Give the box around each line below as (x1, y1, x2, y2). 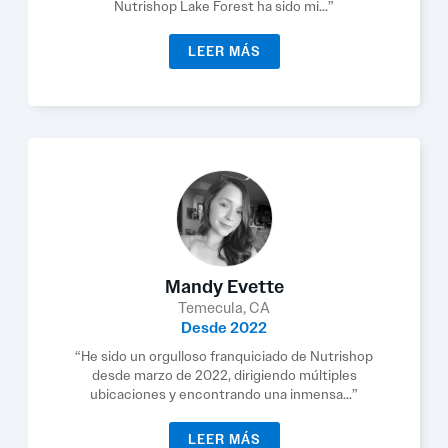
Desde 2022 (181, 318, 267, 338)
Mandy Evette (164, 275, 284, 299)
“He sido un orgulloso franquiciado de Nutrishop (75, 347, 373, 365)
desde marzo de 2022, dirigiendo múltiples (91, 366, 357, 384)
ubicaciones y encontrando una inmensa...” (90, 385, 358, 403)
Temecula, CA (178, 298, 270, 318)
